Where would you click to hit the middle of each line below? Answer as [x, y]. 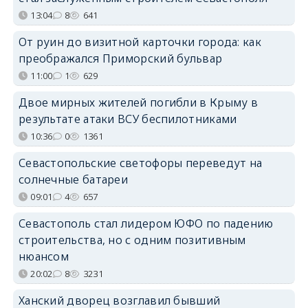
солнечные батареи [73, 179]
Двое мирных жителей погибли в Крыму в [138, 102]
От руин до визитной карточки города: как [140, 42]
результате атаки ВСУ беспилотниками [128, 119]
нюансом [44, 256]
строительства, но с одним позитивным [132, 240]
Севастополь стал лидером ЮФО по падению [146, 223]
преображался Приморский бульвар [120, 58]
